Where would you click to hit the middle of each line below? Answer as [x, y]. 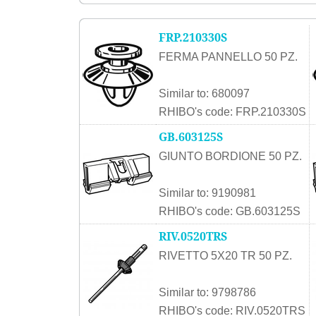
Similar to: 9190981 [207, 193]
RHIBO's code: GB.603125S [230, 211]
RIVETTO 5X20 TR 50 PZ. [225, 256]
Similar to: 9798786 [207, 292]
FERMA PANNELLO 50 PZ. [228, 57]
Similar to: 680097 [204, 93]
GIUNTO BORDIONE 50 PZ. [230, 156]
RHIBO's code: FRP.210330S [232, 112]
